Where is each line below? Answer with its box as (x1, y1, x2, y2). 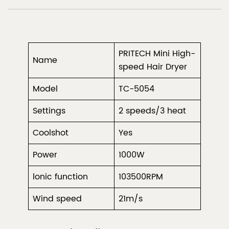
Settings (33, 104, 65, 118)
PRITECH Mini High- (119, 47, 195, 61)
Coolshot (33, 126, 68, 140)
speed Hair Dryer (119, 60, 187, 74)
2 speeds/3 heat (119, 104, 186, 118)
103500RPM (119, 170, 163, 184)
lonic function (33, 170, 88, 184)
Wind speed (33, 192, 82, 206)
